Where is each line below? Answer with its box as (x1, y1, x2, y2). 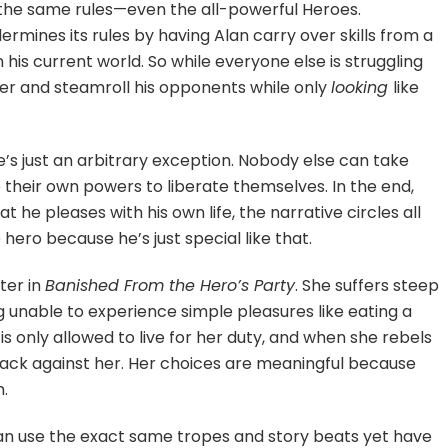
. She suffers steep (295, 273, 440, 297)
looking (331, 75, 394, 99)
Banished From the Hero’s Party (45, 273, 296, 297)
